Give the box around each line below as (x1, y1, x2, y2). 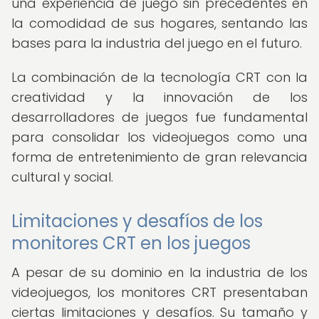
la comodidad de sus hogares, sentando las (11, 14, 308, 32)
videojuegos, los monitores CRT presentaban (11, 283, 308, 301)
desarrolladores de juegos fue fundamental (11, 108, 308, 126)
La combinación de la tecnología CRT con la (11, 68, 308, 86)
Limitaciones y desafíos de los (11, 209, 263, 233)
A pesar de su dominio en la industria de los (11, 263, 308, 281)
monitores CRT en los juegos (11, 231, 251, 255)
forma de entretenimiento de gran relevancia (11, 148, 308, 166)
